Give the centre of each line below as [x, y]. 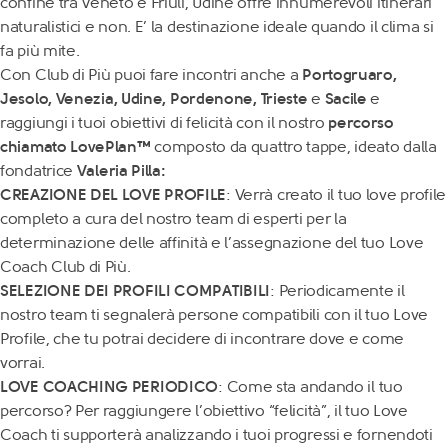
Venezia [84, 98]
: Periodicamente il [337, 290]
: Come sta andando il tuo [310, 386]
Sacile [345, 98]
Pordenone [211, 98]
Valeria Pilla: [121, 170]
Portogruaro [347, 74]
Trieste [284, 98]
